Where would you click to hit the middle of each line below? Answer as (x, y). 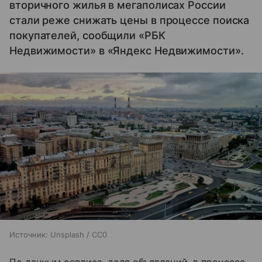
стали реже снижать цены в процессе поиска (130, 20)
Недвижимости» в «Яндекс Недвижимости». (127, 51)
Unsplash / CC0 (79, 235)
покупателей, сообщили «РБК (87, 35)
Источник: (29, 235)
